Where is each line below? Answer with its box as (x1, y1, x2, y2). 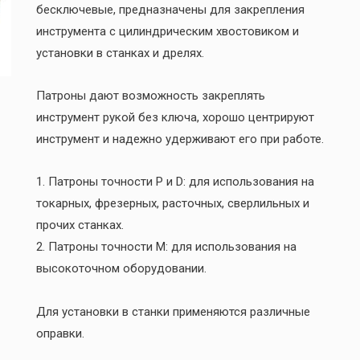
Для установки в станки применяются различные (35, 304, 310, 319)
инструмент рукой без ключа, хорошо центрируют (35, 110, 314, 125)
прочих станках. (35, 218, 124, 233)
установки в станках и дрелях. (35, 45, 204, 60)
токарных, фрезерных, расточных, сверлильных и (35, 196, 309, 211)
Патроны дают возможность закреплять (35, 88, 265, 104)
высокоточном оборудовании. (35, 261, 207, 276)
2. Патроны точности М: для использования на (35, 239, 297, 255)
